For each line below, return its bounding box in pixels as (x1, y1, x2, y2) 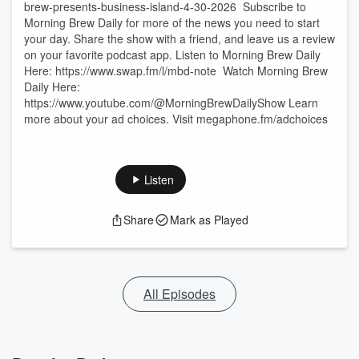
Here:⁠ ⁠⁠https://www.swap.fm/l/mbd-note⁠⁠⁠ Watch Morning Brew (24, 63, 328, 79)
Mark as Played (170, 212, 248, 228)
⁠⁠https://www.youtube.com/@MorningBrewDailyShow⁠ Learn (24, 95, 318, 111)
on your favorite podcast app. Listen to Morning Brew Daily (24, 46, 321, 63)
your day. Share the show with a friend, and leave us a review (24, 30, 335, 46)
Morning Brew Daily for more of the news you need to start (24, 14, 320, 30)
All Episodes (143, 284, 216, 303)
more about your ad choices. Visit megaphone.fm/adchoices (24, 111, 328, 127)
